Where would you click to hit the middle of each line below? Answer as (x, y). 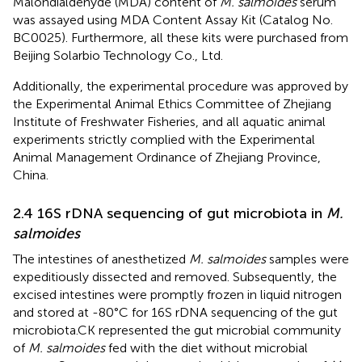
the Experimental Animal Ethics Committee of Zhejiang (172, 103)
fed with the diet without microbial (206, 347)
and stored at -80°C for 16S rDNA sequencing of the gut (175, 312)
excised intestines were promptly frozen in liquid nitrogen (177, 294)
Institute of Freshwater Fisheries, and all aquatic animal (169, 121)
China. (31, 175)
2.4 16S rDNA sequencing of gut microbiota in (170, 213)
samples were (307, 259)
